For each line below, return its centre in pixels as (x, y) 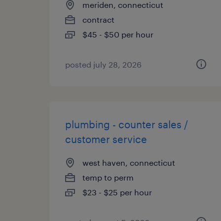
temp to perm (108, 177)
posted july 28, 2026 (103, 64)
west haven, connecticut (129, 163)
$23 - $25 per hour (117, 192)
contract (98, 19)
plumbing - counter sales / (127, 124)
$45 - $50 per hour (118, 34)
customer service (106, 139)
